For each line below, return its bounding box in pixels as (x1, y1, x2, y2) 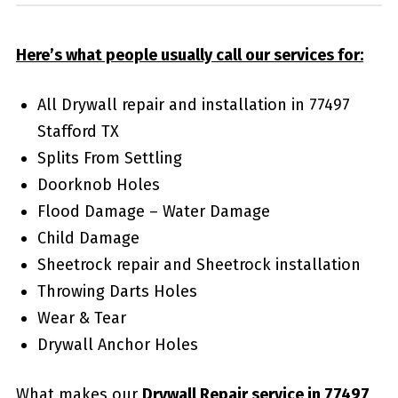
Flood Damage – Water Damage (36, 201, 270, 221)
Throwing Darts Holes (36, 281, 197, 301)
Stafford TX (36, 121, 119, 141)
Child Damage (36, 227, 139, 248)
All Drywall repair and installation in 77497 (36, 94, 350, 115)
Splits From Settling (36, 147, 182, 168)
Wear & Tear (36, 307, 126, 328)
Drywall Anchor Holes (36, 334, 198, 354)
